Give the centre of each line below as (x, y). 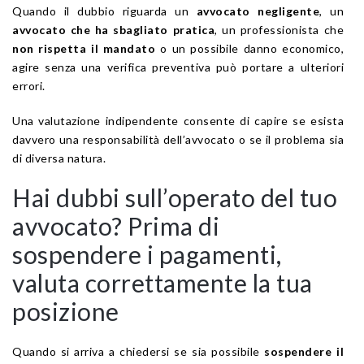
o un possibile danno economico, (249, 48)
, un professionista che (279, 29)
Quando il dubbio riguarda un (104, 11)
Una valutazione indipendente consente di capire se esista (178, 120)
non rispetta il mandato (84, 48)
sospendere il (304, 351)
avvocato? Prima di (116, 225)
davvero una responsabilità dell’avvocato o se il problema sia (178, 139)
